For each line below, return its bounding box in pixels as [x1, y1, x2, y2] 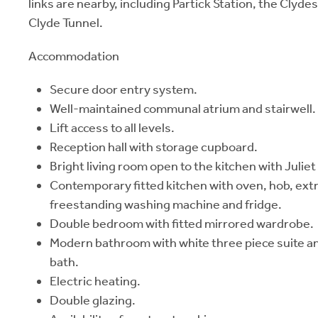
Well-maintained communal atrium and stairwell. [50, 101, 316, 116]
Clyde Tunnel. [28, 15, 103, 31]
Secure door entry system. [50, 82, 197, 97]
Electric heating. [50, 273, 141, 289]
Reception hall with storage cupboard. [50, 139, 258, 155]
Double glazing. [50, 292, 136, 308]
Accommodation [28, 48, 119, 64]
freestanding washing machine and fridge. [50, 197, 282, 212]
